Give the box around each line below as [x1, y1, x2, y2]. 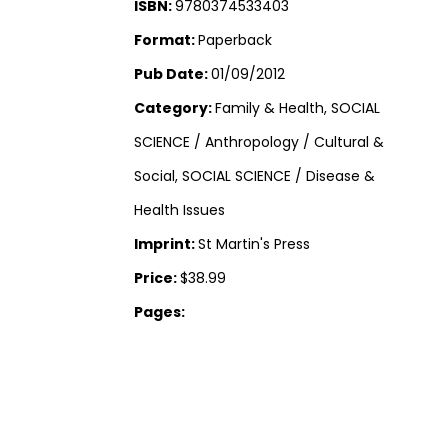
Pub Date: [134, 64, 212, 85]
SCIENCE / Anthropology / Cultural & [134, 132, 385, 153]
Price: [134, 268, 181, 289]
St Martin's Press [198, 234, 311, 255]
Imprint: [134, 234, 199, 255]
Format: [134, 30, 199, 51]
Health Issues [134, 200, 226, 221]
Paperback [198, 30, 273, 51]
